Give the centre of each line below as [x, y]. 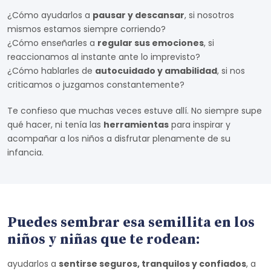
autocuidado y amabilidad [156, 71]
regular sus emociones [151, 43]
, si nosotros [209, 15]
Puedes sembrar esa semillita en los [131, 223]
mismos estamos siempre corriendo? [87, 29]
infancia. [25, 152]
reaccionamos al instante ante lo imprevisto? [104, 57]
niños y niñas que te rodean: [104, 240]
